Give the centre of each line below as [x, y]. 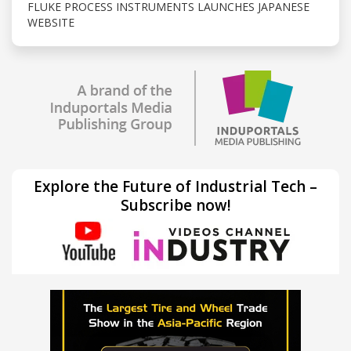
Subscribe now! [175, 205]
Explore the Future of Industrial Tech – [175, 186]
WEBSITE [51, 22]
